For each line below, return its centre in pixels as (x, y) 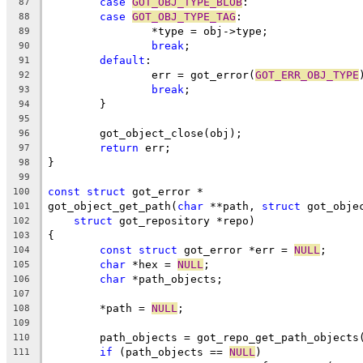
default (122, 60)
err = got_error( (203, 75)
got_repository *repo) (184, 220)
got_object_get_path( (113, 206)
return (119, 147)
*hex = (152, 264)
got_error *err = (236, 250)
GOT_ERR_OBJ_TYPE (307, 75)
